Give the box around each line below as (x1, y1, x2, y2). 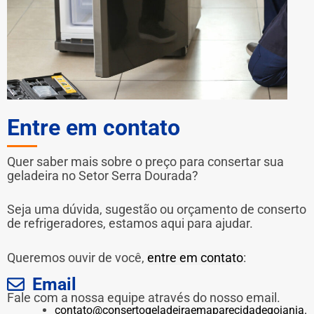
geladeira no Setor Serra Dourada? (7, 168, 198, 183)
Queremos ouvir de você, (7, 250, 147, 266)
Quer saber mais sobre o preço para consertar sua (7, 153, 284, 169)
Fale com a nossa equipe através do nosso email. (7, 290, 280, 305)
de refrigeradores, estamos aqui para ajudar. (7, 216, 253, 231)
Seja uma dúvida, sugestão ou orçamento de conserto (7, 202, 306, 217)
